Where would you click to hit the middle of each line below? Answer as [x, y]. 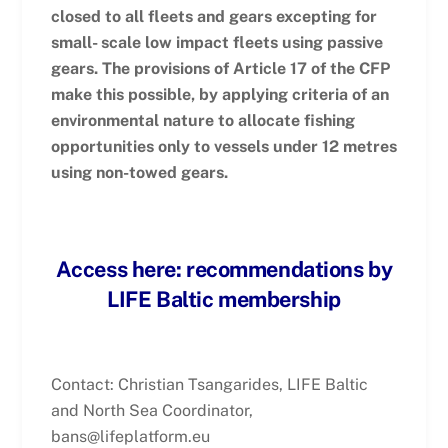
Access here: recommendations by [224, 268]
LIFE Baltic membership [224, 298]
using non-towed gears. [139, 173]
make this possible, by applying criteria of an [219, 95]
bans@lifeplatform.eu [130, 436]
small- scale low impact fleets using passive [216, 43]
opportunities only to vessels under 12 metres [223, 147]
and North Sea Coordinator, [151, 410]
